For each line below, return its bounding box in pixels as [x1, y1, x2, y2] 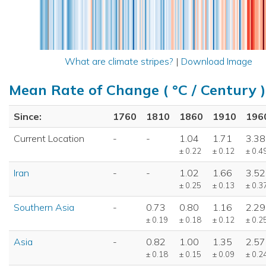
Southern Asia [14, 201, 74, 213]
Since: [14, 110, 42, 122]
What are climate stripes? [64, 55, 173, 67]
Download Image [180, 55, 252, 67]
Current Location [14, 132, 84, 144]
